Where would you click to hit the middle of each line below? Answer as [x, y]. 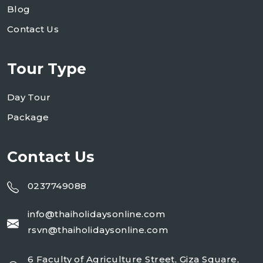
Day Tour [29, 97]
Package [28, 117]
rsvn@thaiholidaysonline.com [98, 230]
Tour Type [47, 69]
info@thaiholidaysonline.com [97, 214]
